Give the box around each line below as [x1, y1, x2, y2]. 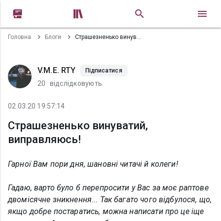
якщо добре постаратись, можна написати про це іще [8, 207, 204, 216]
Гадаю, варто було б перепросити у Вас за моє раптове [8, 183, 209, 192]
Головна [8, 34, 31, 40]
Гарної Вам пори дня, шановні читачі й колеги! [8, 159, 178, 169]
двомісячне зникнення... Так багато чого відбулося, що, [8, 195, 212, 204]
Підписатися [85, 67, 122, 74]
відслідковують [49, 79, 102, 87]
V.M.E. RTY [37, 66, 76, 75]
